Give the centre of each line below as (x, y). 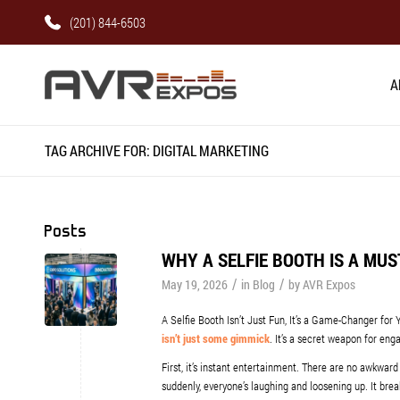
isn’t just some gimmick (216, 339)
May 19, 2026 (195, 284)
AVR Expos (329, 284)
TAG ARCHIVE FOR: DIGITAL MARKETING (157, 150)
